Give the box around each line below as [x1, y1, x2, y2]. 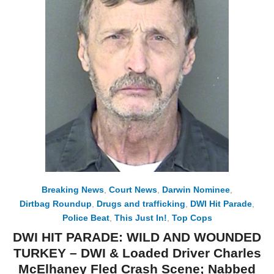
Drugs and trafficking [97, 199, 185, 209]
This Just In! [114, 213, 167, 223]
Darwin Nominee [162, 185, 230, 195]
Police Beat [62, 213, 109, 223]
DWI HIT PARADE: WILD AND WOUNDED [13, 230, 261, 245]
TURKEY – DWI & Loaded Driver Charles [13, 246, 261, 261]
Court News [109, 185, 157, 195]
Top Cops [171, 213, 212, 223]
